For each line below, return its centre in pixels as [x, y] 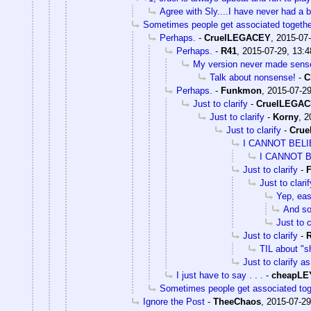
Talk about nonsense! [253, 77]
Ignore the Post [174, 301]
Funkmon [241, 90]
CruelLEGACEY [237, 37]
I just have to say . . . [220, 275]
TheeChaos [237, 301]
